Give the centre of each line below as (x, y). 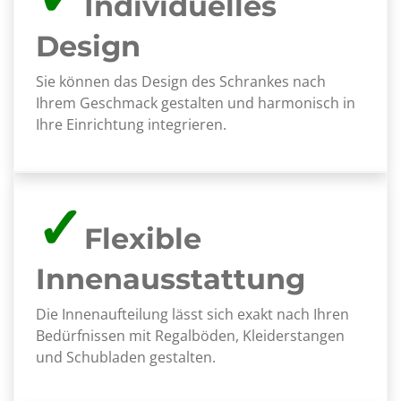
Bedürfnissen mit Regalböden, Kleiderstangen (190, 336)
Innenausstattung (171, 279)
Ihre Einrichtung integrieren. (131, 124)
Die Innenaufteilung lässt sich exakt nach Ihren (192, 314)
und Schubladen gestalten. (126, 357)
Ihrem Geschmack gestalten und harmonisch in (196, 103)
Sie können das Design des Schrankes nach (181, 81)
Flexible (143, 239)
